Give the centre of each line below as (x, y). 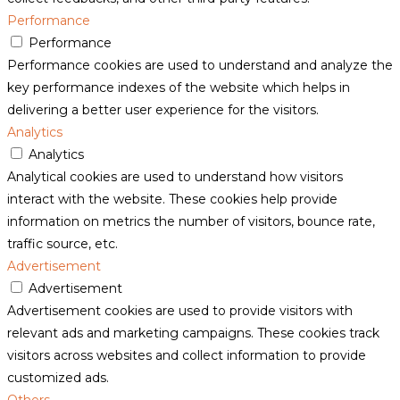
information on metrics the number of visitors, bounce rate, (191, 222)
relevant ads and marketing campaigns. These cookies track (193, 333)
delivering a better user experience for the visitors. (163, 110)
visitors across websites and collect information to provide (187, 356)
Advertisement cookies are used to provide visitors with (180, 311)
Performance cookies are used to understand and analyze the (200, 66)
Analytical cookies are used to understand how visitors (175, 177)
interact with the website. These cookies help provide (172, 200)
